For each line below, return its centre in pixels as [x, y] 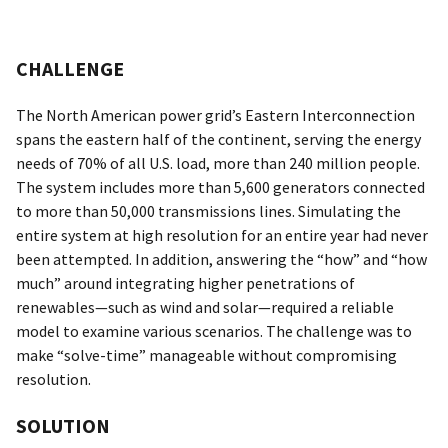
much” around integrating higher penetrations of [185, 283]
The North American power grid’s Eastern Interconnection [215, 115]
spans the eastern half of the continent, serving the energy [218, 139]
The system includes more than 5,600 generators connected [220, 187]
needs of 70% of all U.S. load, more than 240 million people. [218, 163]
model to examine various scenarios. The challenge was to [214, 331]
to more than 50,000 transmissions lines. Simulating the [208, 211]
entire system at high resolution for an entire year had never [222, 235]
